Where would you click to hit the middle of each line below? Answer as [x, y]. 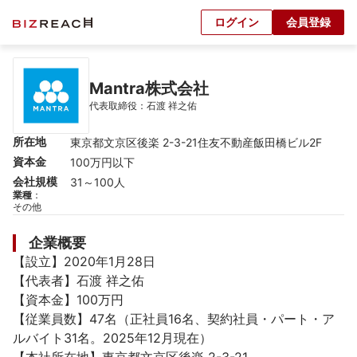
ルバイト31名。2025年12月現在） [112, 338]
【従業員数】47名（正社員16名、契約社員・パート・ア [174, 319]
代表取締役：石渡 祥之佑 [143, 105]
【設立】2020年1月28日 [84, 261]
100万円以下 [102, 162]
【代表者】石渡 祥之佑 [78, 280]
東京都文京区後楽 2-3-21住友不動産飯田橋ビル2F [196, 142]
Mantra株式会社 [149, 88]
